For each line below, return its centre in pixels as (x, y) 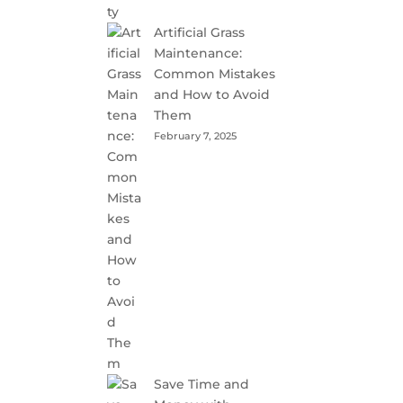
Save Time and (202, 384)
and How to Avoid (212, 94)
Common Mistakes (215, 74)
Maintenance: (198, 53)
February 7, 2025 (196, 136)
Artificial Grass (200, 32)
